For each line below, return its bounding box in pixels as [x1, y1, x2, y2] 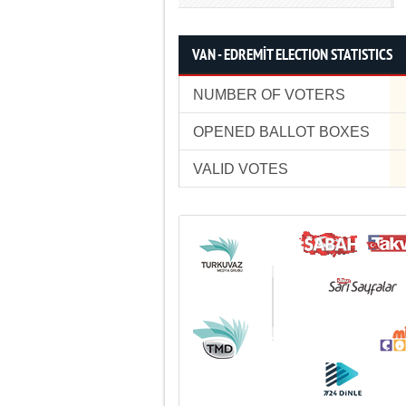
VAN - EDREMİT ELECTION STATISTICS [192, 46, 392, 65]
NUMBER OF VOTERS [193, 87, 345, 102]
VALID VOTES [193, 161, 288, 177]
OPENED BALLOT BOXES [193, 124, 370, 140]
